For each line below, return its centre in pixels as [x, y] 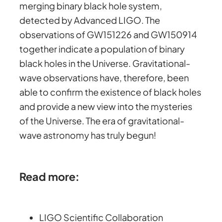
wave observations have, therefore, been [104, 78]
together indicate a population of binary [102, 49]
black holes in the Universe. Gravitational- [105, 63]
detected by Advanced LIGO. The [90, 20]
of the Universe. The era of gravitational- [102, 121]
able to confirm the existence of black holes [111, 92]
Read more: [50, 176]
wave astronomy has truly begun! [88, 135]
